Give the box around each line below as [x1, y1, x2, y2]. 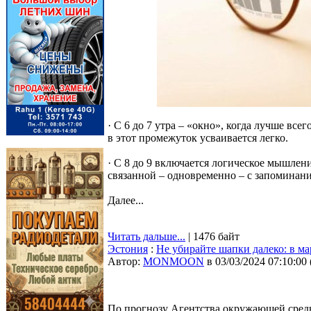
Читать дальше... [108, 230, 185, 242]
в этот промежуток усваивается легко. [108, 132, 288, 144]
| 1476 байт [185, 230, 239, 242]
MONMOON [143, 255, 204, 267]
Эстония [108, 243, 148, 255]
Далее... [108, 194, 144, 206]
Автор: [108, 255, 143, 267]
